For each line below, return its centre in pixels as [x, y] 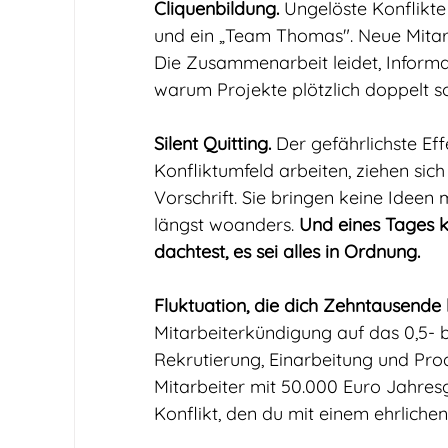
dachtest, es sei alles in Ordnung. [287, 251]
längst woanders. [226, 224]
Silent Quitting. [212, 143]
